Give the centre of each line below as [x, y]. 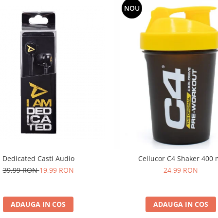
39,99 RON [21, 170]
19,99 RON [56, 170]
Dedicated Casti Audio [38, 158]
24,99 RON [181, 170]
